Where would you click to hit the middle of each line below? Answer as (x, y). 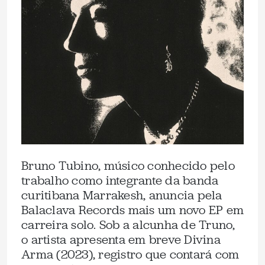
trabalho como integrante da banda (120, 180)
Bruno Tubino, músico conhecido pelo (128, 166)
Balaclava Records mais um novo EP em (132, 210)
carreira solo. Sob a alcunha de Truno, (128, 225)
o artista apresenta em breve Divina (121, 240)
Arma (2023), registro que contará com (130, 254)
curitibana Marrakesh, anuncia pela (122, 195)
